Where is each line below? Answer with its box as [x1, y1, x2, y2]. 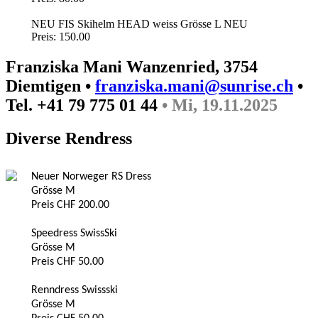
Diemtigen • [6, 77, 95, 96]
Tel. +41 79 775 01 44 [6, 96, 158, 115]
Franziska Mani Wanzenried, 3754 [6, 57, 258, 77]
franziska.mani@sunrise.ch [95, 77, 293, 96]
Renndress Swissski [31, 285, 118, 297]
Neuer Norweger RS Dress [31, 171, 151, 183]
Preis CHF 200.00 [31, 199, 109, 212]
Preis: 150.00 [31, 31, 90, 43]
